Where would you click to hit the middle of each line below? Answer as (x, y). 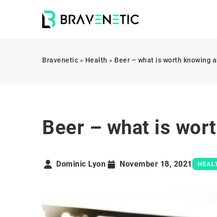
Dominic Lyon (81, 164)
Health (96, 60)
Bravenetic (60, 60)
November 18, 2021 (156, 164)
